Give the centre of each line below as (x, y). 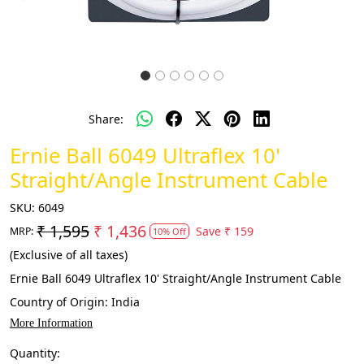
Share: (106, 119)
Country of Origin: (61, 302)
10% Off (169, 231)
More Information (51, 323)
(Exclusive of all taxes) (69, 255)
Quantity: (35, 353)
